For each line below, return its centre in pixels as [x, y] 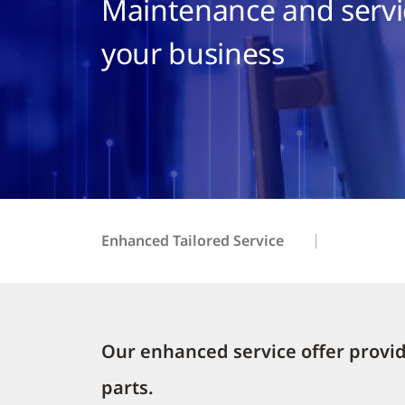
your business [193, 53]
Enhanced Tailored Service [193, 240]
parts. [127, 387]
